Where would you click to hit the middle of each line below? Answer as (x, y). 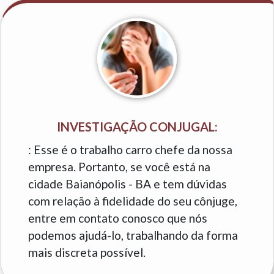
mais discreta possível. (87, 253)
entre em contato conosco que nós (118, 218)
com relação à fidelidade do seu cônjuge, (133, 201)
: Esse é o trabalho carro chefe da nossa (130, 150)
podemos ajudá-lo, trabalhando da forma (133, 235)
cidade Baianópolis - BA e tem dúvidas (128, 184)
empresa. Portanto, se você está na (119, 167)
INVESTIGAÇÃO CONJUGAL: (137, 127)
